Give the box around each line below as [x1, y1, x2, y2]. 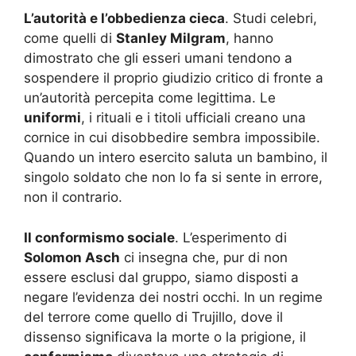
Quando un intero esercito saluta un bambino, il [24, 149, 327, 165]
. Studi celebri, [225, 10, 317, 26]
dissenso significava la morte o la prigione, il [24, 328, 306, 345]
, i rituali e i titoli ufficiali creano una [81, 110, 306, 126]
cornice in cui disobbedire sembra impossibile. [24, 130, 320, 145]
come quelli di [24, 30, 116, 46]
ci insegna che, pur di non [120, 249, 288, 265]
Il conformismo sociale [24, 229, 175, 246]
